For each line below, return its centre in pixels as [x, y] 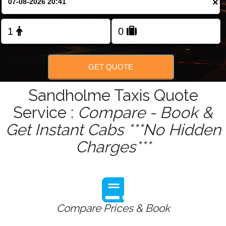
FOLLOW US [113, 36]
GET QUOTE [111, 67]
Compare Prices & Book [113, 208]
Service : [45, 113]
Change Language [117, 5]
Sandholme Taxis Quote [113, 96]
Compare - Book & [145, 113]
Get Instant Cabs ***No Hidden [113, 130]
